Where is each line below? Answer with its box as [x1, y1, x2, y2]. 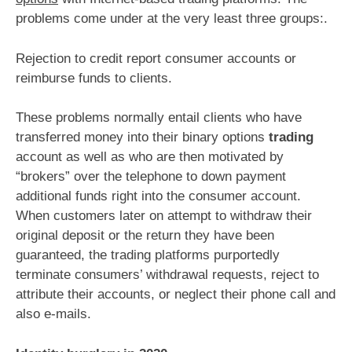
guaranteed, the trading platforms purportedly [16, 247, 280, 263]
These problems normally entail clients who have [16, 110, 302, 126]
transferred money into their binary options [16, 130, 269, 145]
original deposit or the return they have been [16, 228, 274, 244]
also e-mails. [16, 306, 91, 322]
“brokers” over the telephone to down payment [16, 169, 286, 185]
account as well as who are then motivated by [16, 149, 284, 165]
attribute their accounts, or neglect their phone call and [16, 287, 335, 302]
